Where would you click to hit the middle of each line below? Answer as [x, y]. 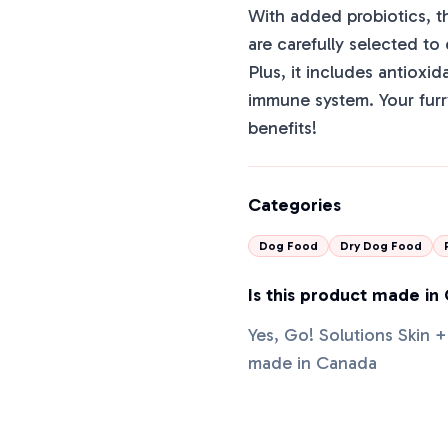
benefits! [282, 128]
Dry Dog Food [381, 246]
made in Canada [312, 363]
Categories [294, 205]
